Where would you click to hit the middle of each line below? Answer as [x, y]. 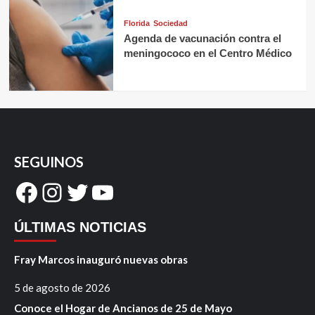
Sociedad [170, 24]
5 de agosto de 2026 [62, 287]
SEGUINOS [49, 161]
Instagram [96, 192]
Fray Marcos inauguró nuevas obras [101, 259]
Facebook [67, 192]
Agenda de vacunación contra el [202, 39]
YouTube [138, 192]
